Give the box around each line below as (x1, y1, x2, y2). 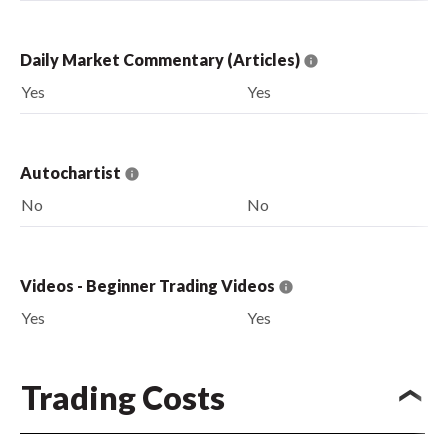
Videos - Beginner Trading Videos (20, 275, 278, 295)
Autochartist (20, 162, 124, 182)
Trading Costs (21, 378, 225, 418)
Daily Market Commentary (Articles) (20, 49, 303, 69)
